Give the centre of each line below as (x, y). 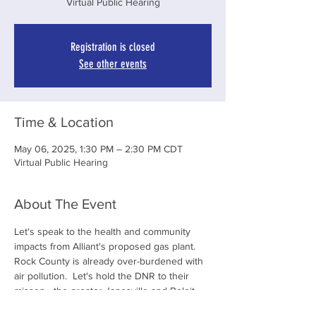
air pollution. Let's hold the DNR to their (103, 276)
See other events (113, 64)
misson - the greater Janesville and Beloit (106, 291)
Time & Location (64, 122)
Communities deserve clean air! (83, 305)
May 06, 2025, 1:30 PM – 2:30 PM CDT (98, 149)
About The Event (65, 204)
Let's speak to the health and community (104, 231)
